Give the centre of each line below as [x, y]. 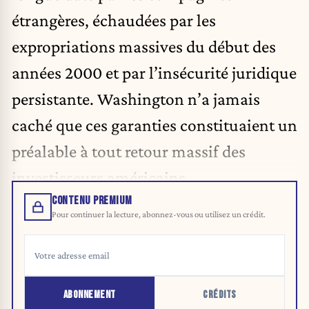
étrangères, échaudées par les [114, 20]
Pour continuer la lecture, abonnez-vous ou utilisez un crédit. [159, 214]
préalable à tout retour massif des [129, 151]
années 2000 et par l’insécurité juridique [154, 73]
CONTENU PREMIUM [92, 200]
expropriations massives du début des [144, 47]
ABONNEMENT [89, 295]
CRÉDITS [220, 295]
